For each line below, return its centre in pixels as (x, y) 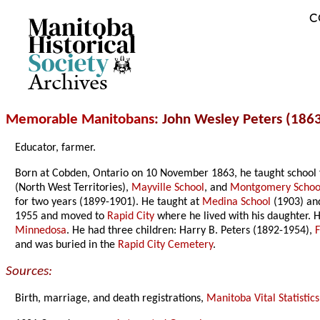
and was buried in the (67, 245)
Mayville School (168, 188)
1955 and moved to (61, 217)
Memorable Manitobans (80, 120)
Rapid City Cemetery (166, 245)
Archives (68, 83)
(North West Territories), (74, 188)
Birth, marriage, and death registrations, (111, 299)
